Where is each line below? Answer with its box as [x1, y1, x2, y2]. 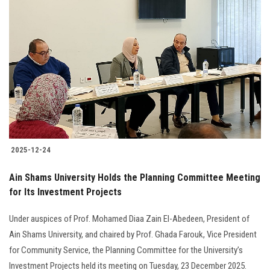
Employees [7, 131, 49, 143]
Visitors [7, 165, 38, 177]
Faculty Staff [7, 32, 57, 44]
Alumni [7, 98, 34, 110]
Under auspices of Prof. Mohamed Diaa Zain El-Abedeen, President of [9, 213, 250, 225]
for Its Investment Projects [9, 186, 122, 198]
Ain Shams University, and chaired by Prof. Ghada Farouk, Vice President [9, 229, 257, 240]
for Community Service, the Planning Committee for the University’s [9, 245, 243, 256]
